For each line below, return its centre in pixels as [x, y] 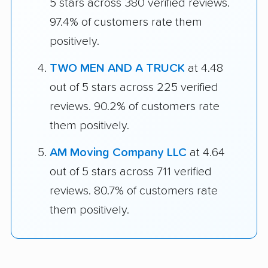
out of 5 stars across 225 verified [134, 88]
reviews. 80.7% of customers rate [134, 191]
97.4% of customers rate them [126, 22]
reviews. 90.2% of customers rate [135, 107]
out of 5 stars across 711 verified [131, 172]
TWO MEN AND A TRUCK [117, 68]
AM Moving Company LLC [118, 153]
